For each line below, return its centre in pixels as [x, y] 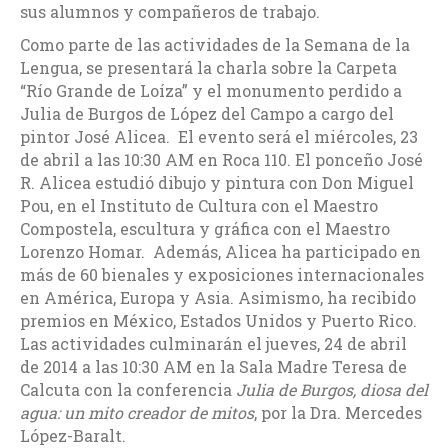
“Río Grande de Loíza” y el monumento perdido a [211, 90]
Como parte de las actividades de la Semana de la [215, 44]
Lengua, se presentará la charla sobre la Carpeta [208, 67]
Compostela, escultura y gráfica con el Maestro [205, 228]
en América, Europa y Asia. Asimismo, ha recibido [218, 297]
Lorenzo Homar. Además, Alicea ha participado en [220, 251]
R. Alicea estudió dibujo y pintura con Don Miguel [217, 182]
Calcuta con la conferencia [128, 389]
